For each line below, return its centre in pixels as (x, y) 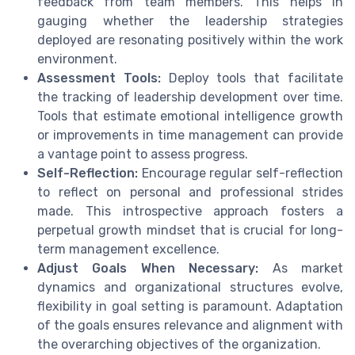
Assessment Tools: (99, 78)
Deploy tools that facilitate (252, 78)
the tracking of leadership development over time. (190, 97)
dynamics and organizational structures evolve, (190, 287)
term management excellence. (128, 249)
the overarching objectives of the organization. (179, 344)
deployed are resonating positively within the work (190, 40)
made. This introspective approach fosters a (190, 211)
